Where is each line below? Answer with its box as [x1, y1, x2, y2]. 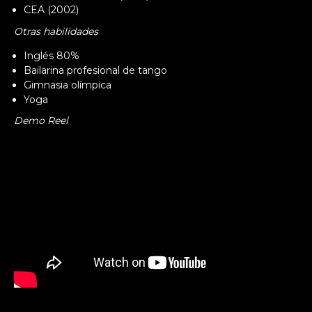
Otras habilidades [14, 24, 98, 38]
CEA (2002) [24, 3, 79, 16]
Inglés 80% [24, 49, 79, 62]
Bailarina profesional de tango [24, 63, 167, 77]
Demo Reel [14, 114, 68, 127]
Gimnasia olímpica [24, 78, 111, 91]
